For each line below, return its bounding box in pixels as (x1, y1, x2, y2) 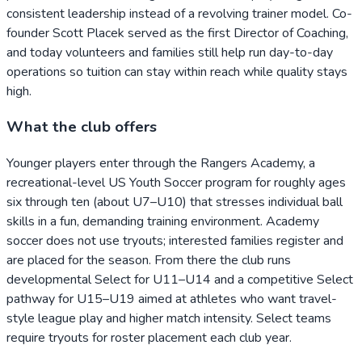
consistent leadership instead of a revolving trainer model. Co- (6, 4, 352, 23)
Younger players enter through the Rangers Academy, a (6, 154, 315, 173)
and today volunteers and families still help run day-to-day (6, 43, 333, 61)
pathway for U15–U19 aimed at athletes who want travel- (6, 290, 337, 309)
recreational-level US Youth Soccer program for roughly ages (6, 174, 346, 192)
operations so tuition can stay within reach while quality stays (6, 62, 347, 81)
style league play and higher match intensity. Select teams (6, 309, 331, 328)
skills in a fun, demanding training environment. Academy (6, 213, 319, 231)
